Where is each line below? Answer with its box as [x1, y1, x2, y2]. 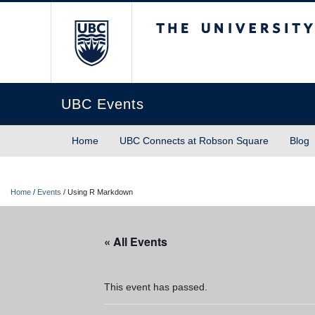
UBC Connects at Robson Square [120, 135, 269, 146]
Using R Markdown [67, 188, 133, 196]
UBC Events [61, 96, 144, 112]
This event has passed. [104, 281, 207, 292]
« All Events [104, 233, 167, 250]
